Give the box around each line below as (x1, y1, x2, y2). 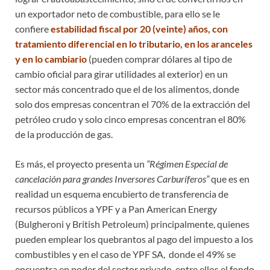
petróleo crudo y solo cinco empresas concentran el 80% (15, 113, 246, 125)
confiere (15, 22, 51, 34)
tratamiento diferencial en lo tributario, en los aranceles (15, 37, 253, 49)
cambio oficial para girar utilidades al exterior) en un (15, 67, 228, 80)
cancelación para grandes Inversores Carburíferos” (15, 172, 211, 184)
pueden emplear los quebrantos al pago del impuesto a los (15, 233, 253, 245)
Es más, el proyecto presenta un (15, 157, 146, 169)
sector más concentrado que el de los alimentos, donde (15, 83, 239, 95)
